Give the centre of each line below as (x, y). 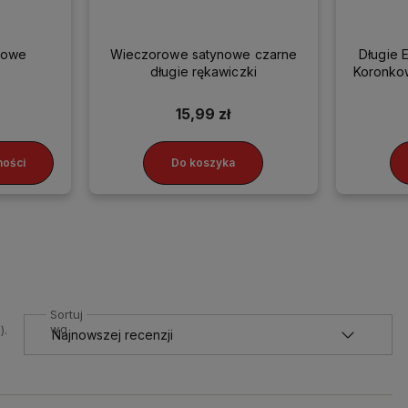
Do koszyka (204, 163)
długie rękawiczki (204, 71)
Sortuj (66, 314)
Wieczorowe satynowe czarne (204, 54)
